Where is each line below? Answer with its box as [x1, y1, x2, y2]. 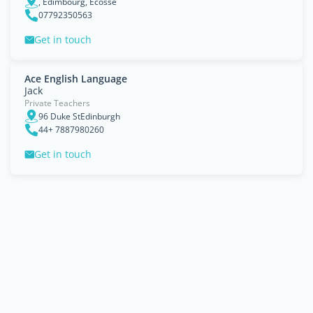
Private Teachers [24, 97, 90, 109]
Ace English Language [24, 72, 127, 85]
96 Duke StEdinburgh [38, 110, 120, 122]
